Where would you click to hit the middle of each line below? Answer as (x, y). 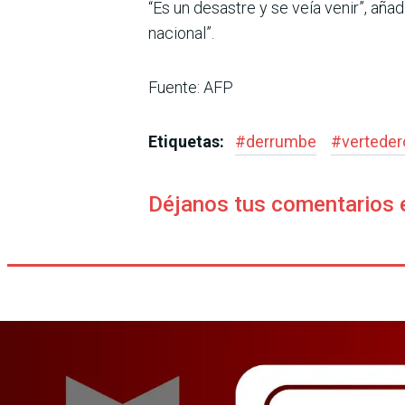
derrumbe (281, 141)
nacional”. (181, 33)
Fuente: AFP (191, 87)
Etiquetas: (188, 141)
